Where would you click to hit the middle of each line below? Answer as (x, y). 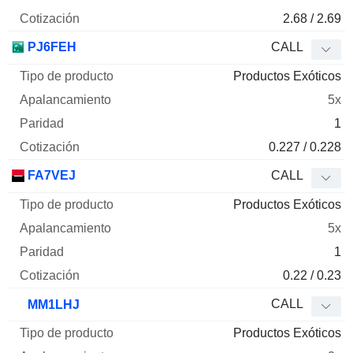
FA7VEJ (50, 176)
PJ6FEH (50, 47)
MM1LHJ (52, 305)
